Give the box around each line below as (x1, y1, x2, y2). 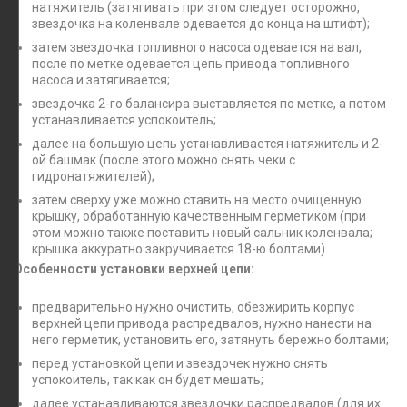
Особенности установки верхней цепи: (14, 261, 254, 276)
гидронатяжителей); (32, 168, 154, 184)
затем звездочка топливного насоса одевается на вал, (32, 39, 362, 55)
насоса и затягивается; (32, 72, 170, 87)
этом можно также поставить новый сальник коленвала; (32, 224, 372, 240)
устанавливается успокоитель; (32, 112, 216, 127)
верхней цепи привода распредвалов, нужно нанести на (32, 315, 372, 331)
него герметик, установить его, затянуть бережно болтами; (32, 332, 389, 347)
